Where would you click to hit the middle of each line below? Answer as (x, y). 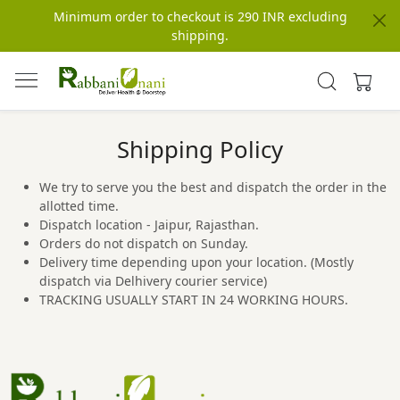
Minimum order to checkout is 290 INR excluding (200, 17)
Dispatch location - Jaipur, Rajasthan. (149, 225)
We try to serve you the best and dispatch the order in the (213, 187)
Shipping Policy (200, 150)
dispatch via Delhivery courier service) (153, 281)
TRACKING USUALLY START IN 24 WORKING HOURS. (194, 300)
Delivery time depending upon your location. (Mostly (196, 262)
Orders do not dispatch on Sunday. (146, 243)
